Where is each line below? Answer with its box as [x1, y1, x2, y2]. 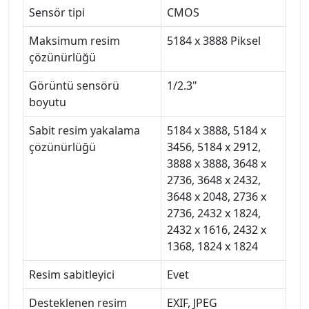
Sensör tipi [29, 4, 85, 20]
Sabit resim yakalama [29, 122, 140, 138]
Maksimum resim [29, 32, 120, 48]
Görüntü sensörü [29, 77, 119, 93]
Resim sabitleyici [29, 266, 114, 282]
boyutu [29, 94, 66, 110]
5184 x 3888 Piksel [167, 32, 261, 48]
